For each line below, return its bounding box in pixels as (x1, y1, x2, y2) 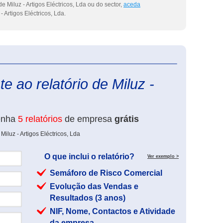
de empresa (62, 114, 114, 124)
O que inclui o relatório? (44, 152, 134, 161)
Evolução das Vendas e (50, 182, 138, 191)
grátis (114, 114, 139, 124)
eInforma (179, 56, 203, 63)
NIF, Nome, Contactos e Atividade (50, 207, 175, 216)
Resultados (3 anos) (50, 194, 125, 202)
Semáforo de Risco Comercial (50, 169, 162, 177)
